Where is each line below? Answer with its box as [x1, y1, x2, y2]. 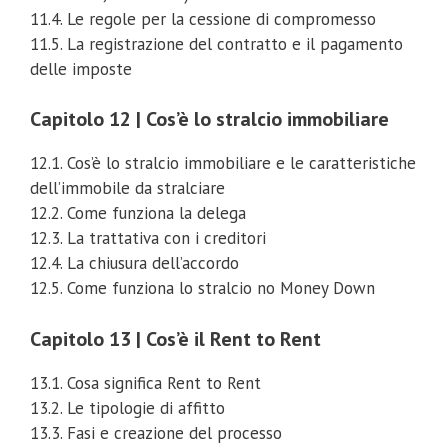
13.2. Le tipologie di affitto [30, 396, 225, 419]
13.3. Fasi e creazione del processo [30, 421, 282, 444]
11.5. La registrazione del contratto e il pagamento [30, 32, 403, 55]
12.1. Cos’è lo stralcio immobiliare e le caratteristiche [30, 152, 416, 175]
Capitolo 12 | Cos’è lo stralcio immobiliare [30, 106, 389, 133]
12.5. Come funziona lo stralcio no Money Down [30, 277, 375, 300]
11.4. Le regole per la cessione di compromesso [30, 7, 376, 30]
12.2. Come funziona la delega [30, 202, 246, 225]
